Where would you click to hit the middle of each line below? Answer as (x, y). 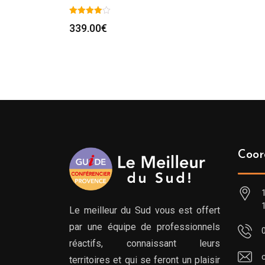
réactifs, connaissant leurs (145, 243)
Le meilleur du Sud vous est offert (145, 210)
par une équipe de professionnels (145, 227)
